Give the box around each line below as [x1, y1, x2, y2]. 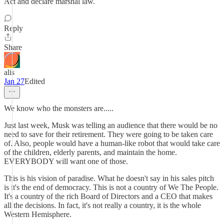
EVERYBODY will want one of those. [4, 157, 128, 165]
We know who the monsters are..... [4, 104, 113, 112]
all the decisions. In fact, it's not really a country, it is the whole [4, 201, 201, 209]
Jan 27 [4, 77, 24, 85]
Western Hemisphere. [4, 210, 71, 218]
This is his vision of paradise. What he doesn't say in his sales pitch [4, 174, 214, 182]
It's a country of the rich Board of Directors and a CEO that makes [4, 192, 212, 200]
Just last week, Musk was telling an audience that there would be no [4, 121, 217, 129]
